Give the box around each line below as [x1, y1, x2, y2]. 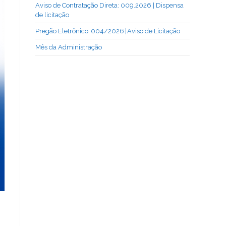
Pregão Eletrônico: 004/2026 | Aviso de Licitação [35, 27, 183, 35]
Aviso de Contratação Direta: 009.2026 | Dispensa [35, 1, 184, 9]
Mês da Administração [35, 43, 102, 51]
